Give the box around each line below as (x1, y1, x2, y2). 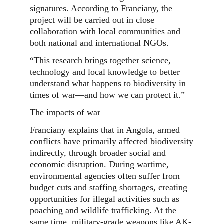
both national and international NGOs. (30, 38, 169, 48)
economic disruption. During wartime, (30, 159, 169, 169)
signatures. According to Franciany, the (30, 3, 172, 13)
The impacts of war (30, 107, 100, 117)
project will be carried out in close (30, 15, 154, 25)
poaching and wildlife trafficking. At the (30, 205, 176, 215)
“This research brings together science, (30, 55, 171, 65)
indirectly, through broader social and (30, 148, 166, 158)
